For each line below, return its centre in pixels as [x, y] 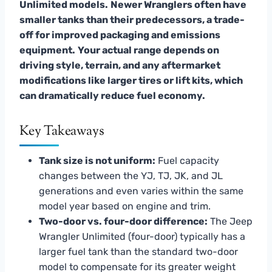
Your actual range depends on [148, 50]
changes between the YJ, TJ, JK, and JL [131, 175]
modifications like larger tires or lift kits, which [131, 80]
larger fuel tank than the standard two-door [138, 251]
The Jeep [230, 221]
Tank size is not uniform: [97, 160]
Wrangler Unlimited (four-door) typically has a [142, 236]
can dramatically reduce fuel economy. [112, 95]
